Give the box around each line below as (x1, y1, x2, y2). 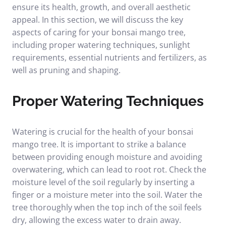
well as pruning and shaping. (12, 65, 121, 76)
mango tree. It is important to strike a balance (12, 139, 186, 150)
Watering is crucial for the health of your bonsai (12, 126, 193, 137)
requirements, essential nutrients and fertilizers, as (12, 52, 207, 63)
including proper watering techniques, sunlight (12, 39, 190, 50)
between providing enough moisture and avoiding (12, 151, 202, 162)
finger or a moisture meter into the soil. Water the (12, 189, 202, 200)
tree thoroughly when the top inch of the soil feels (12, 202, 202, 213)
